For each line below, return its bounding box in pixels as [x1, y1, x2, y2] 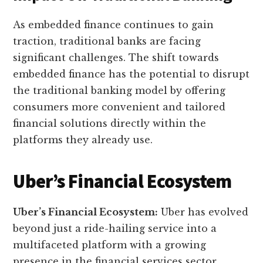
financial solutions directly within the [13, 117, 207, 130]
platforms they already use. [13, 134, 153, 146]
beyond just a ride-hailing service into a [13, 222, 217, 235]
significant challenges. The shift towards [13, 52, 220, 64]
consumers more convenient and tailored [13, 101, 226, 113]
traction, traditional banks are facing [13, 35, 201, 48]
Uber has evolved [158, 206, 249, 218]
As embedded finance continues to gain [13, 19, 214, 31]
